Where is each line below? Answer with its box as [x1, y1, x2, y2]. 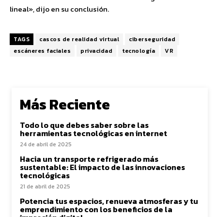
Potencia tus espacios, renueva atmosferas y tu [20, 195, 198, 207]
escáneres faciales [14, 46, 71, 55]
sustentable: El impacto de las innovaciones [20, 161, 185, 173]
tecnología [122, 46, 155, 55]
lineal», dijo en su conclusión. [10, 3, 109, 15]
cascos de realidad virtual [39, 35, 119, 44]
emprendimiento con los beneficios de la [20, 203, 172, 215]
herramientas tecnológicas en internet [20, 127, 167, 139]
